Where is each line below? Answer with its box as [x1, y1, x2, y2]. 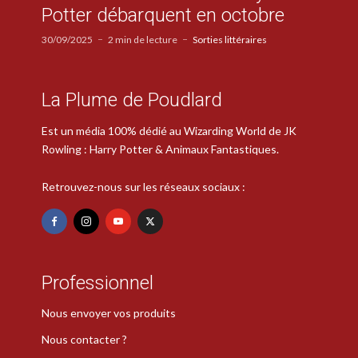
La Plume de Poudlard [42, 89, 222, 112]
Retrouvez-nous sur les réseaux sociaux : [42, 179, 245, 193]
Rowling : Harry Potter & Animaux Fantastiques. [42, 141, 279, 156]
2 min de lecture [108, 34, 177, 46]
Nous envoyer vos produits [42, 306, 176, 320]
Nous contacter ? [42, 332, 127, 347]
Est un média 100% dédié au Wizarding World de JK [42, 123, 296, 137]
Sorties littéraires [193, 34, 267, 46]
